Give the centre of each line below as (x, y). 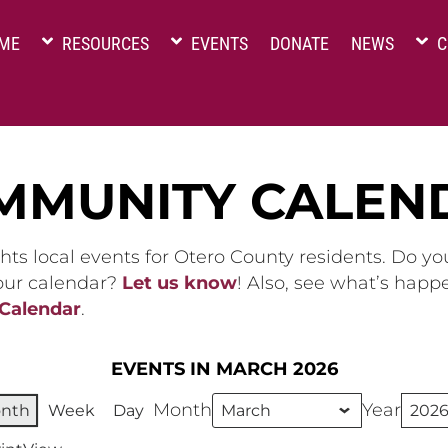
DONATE (300, 43)
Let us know (179, 283)
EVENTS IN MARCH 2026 (224, 369)
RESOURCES (104, 43)
